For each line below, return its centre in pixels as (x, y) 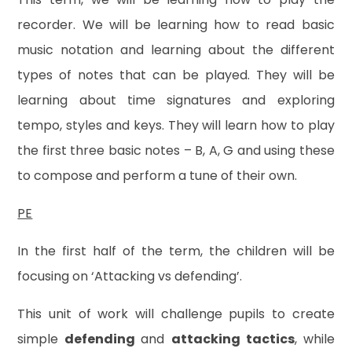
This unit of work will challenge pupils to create (176, 313)
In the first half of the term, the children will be (176, 251)
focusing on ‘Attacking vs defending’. (132, 276)
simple (41, 339)
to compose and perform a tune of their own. (158, 175)
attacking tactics (233, 339)
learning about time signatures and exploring (176, 100)
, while (314, 339)
